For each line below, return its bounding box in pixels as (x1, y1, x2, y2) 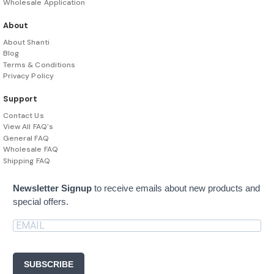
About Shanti (3, 37, 50, 47)
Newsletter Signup (13, 182, 92, 193)
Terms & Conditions (3, 59, 76, 70)
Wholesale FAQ (3, 144, 58, 155)
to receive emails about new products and (92, 182, 260, 193)
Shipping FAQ (3, 155, 50, 166)
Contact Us (3, 111, 44, 121)
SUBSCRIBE (24, 259, 73, 270)
